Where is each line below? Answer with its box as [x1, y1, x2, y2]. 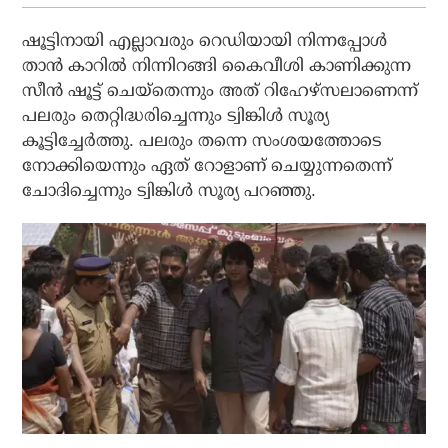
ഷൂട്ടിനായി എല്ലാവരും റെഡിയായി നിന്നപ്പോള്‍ [22, 30, 388, 50]
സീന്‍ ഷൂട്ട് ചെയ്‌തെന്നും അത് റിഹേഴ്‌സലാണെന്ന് [22, 80, 419, 100]
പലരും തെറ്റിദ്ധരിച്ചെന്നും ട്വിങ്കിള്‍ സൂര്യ [22, 105, 330, 125]
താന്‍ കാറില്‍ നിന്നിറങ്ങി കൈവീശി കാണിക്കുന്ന [22, 55, 412, 75]
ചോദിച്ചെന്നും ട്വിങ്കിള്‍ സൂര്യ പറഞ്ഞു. [22, 180, 317, 200]
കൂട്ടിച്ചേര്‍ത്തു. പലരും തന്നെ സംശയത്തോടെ [22, 130, 383, 150]
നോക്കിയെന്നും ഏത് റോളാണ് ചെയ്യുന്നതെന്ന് [22, 155, 393, 175]
